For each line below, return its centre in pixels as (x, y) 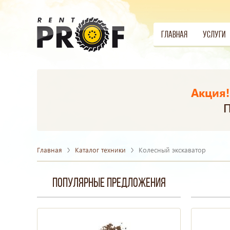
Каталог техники (100, 150)
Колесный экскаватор (172, 150)
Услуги (214, 35)
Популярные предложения (109, 184)
